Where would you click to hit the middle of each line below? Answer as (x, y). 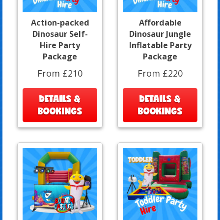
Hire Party (60, 45)
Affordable (160, 22)
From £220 (160, 73)
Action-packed (60, 22)
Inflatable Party (160, 45)
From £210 (60, 73)
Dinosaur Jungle (160, 34)
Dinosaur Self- (60, 34)
